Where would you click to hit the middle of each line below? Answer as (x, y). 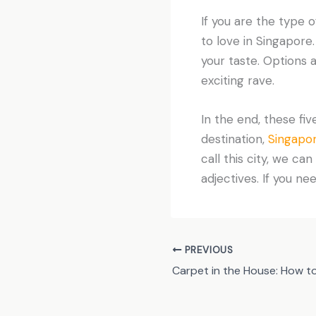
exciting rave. (237, 80)
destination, (234, 139)
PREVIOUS (207, 250)
